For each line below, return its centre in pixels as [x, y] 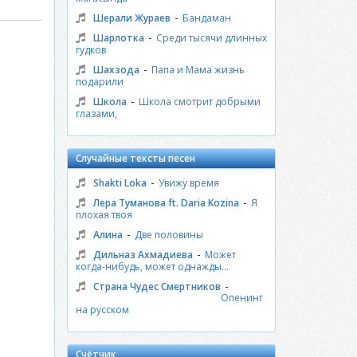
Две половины [169, 235]
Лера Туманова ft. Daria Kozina [166, 203]
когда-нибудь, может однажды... [152, 267]
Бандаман [206, 18]
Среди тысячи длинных [211, 38]
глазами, [96, 114]
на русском [102, 310]
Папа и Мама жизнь [198, 70]
